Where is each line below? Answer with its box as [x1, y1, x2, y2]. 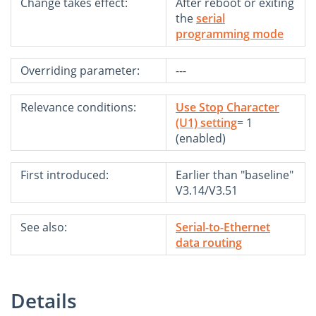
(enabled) [176, 130, 226, 147]
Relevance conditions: [20, 99, 136, 116]
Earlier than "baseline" [176, 167, 293, 183]
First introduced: [20, 167, 109, 183]
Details [11, 287, 77, 315]
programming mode [176, 26, 284, 42]
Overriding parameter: [20, 63, 140, 79]
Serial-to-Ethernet [176, 219, 270, 236]
